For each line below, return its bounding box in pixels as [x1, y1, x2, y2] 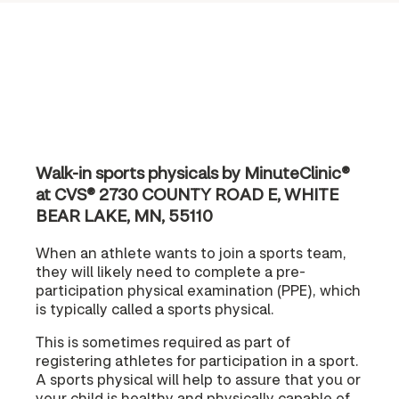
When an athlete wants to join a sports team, [36, 242, 346, 262]
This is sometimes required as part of [36, 331, 290, 351]
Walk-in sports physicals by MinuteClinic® [36, 161, 350, 183]
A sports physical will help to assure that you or [36, 369, 361, 388]
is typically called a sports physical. [36, 298, 274, 318]
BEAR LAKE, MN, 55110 [36, 204, 213, 226]
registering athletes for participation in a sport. [36, 350, 359, 370]
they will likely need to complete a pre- [36, 261, 305, 281]
